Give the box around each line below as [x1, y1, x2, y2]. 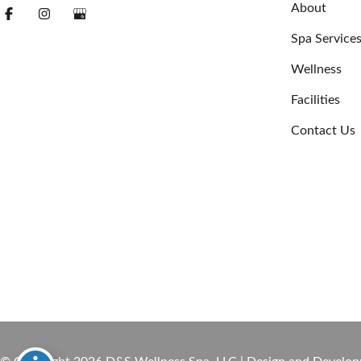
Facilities [291, 93, 340, 106]
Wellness [291, 63, 342, 76]
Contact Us [291, 124, 355, 137]
